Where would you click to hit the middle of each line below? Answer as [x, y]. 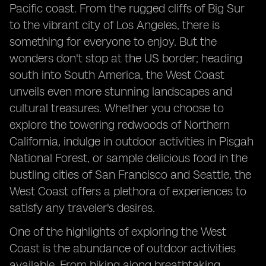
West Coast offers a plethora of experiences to [128, 191]
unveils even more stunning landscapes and [121, 91]
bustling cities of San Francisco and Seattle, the [130, 175]
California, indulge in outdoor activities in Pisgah [132, 141]
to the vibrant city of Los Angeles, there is [115, 25]
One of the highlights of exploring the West [118, 232]
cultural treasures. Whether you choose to [117, 108]
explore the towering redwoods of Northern [120, 125]
